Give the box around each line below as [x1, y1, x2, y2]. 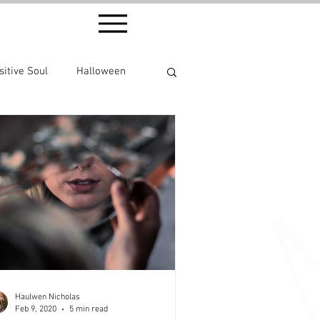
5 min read [69, 304, 108, 314]
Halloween [76, 64, 126, 78]
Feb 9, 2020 [15, 304, 56, 314]
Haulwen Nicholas [15, 292, 80, 302]
